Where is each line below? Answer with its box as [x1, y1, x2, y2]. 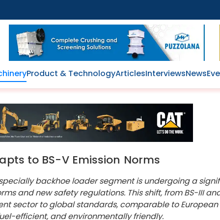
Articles [115, 67, 145, 79]
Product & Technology [26, 67, 115, 79]
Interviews [145, 67, 186, 79]
